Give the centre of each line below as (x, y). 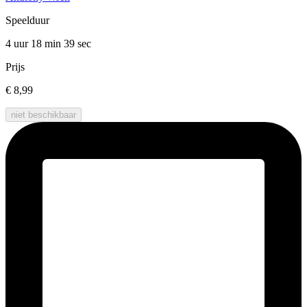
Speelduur (27, 21)
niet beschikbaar (44, 115)
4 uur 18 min (35, 44)
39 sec (77, 44)
